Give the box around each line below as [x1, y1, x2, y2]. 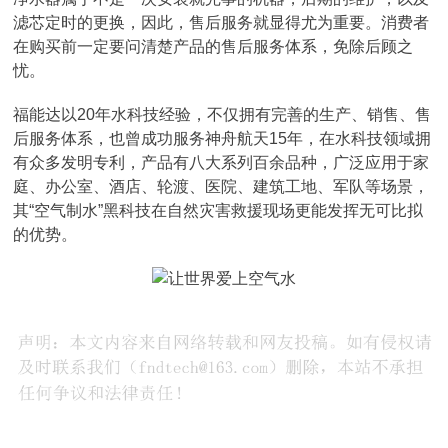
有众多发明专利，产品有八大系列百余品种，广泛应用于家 [13, 154, 430, 171]
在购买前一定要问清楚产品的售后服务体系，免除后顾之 [13, 38, 414, 55]
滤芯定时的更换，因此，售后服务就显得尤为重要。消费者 [13, 14, 430, 31]
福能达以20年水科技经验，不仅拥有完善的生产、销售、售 [13, 106, 432, 123]
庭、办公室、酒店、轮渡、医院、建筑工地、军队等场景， [13, 178, 430, 195]
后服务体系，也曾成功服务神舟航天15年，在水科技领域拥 [13, 130, 432, 147]
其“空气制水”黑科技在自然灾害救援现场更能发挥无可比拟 [13, 202, 424, 219]
